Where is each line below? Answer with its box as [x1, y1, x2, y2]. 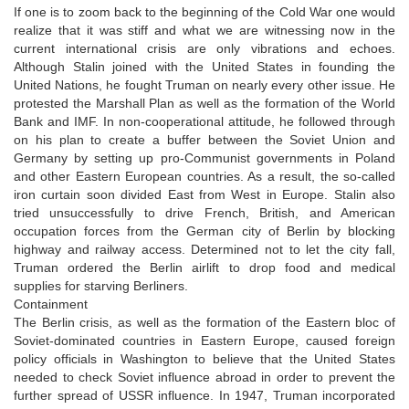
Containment [14, 296, 88, 311]
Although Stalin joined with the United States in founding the [14, 58, 395, 74]
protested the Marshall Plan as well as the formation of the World [14, 95, 395, 110]
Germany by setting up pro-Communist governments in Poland [14, 150, 395, 165]
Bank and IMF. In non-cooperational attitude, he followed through [14, 113, 395, 129]
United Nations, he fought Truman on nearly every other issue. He [14, 77, 395, 92]
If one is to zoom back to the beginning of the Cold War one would [14, 4, 395, 19]
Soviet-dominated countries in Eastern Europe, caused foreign [14, 332, 395, 348]
